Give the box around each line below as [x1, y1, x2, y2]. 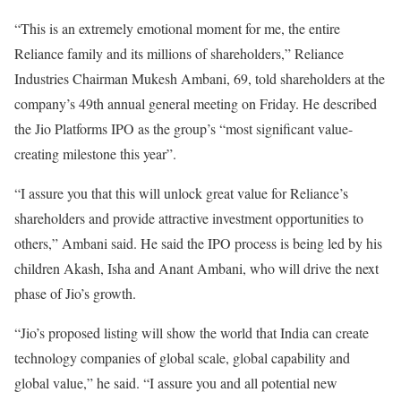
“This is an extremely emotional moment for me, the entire [14, 19, 340, 38]
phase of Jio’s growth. [14, 284, 136, 303]
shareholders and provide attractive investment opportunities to [14, 209, 363, 228]
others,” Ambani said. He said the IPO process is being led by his [14, 234, 382, 253]
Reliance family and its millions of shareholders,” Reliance [14, 44, 344, 64]
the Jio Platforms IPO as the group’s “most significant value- [14, 119, 353, 139]
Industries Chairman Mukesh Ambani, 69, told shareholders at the [14, 69, 385, 89]
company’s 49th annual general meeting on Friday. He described [14, 94, 377, 114]
